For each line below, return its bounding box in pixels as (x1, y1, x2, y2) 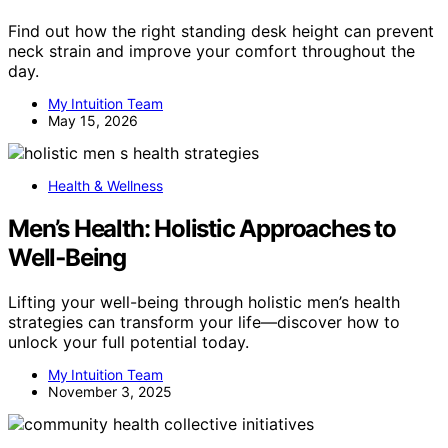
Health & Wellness (48, 177, 163, 195)
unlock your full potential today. (8, 332, 249, 353)
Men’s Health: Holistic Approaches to (8, 214, 396, 244)
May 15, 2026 (48, 112, 138, 130)
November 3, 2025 (48, 383, 172, 401)
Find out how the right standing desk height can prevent (8, 21, 434, 42)
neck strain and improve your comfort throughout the (8, 41, 415, 62)
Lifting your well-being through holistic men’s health (8, 292, 400, 313)
